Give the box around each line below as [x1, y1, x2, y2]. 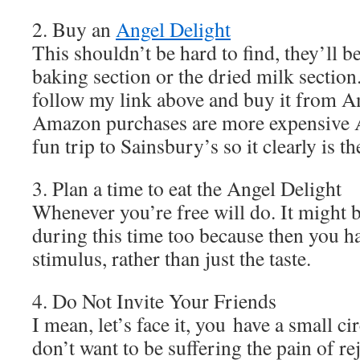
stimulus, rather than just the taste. [32, 244, 311, 272]
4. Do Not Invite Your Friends [32, 287, 276, 314]
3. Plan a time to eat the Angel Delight [32, 174, 342, 202]
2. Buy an [32, 15, 116, 43]
